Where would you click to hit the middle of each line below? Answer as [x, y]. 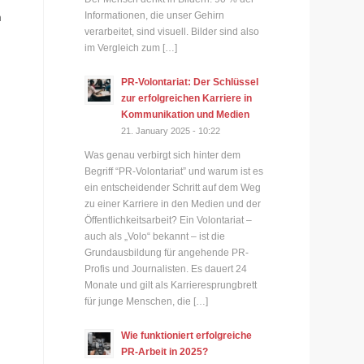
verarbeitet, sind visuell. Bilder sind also [172, 31]
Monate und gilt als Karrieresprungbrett [171, 285]
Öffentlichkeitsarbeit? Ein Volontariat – [169, 220]
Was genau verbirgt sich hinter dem [163, 155]
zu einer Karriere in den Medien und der [173, 204]
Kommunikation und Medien [186, 114]
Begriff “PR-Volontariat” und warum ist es [174, 171]
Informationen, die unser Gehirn [155, 15]
